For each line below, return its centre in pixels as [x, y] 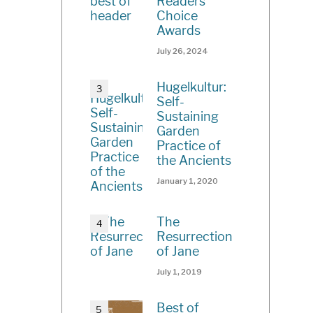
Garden [179, 131]
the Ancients [194, 160]
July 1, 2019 [180, 271]
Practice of [189, 145]
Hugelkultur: [192, 87]
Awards [179, 30]
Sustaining [188, 116]
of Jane [178, 251]
